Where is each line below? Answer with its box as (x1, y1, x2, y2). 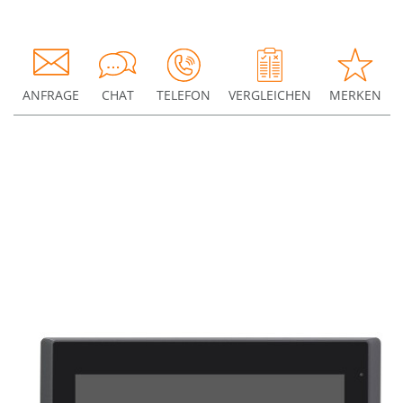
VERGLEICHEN (228, 86, 311, 103)
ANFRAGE (22, 86, 79, 103)
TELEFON (157, 86, 210, 103)
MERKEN (329, 86, 381, 103)
